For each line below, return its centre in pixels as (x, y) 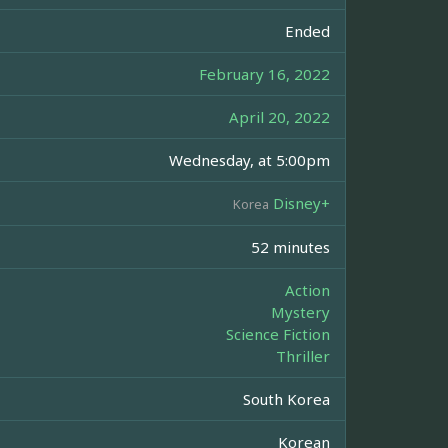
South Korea (286, 399)
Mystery (300, 312)
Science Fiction (278, 334)
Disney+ (301, 203)
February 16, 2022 (264, 74)
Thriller (303, 356)
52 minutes (290, 247)
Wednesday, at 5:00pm (249, 160)
